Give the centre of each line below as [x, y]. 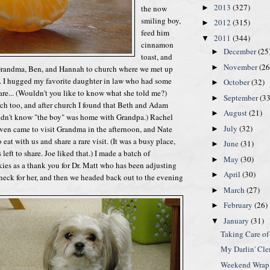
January [237, 220]
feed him [155, 32]
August [236, 113]
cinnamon [157, 44]
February [239, 205]
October [237, 82]
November [241, 67]
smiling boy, [161, 20]
